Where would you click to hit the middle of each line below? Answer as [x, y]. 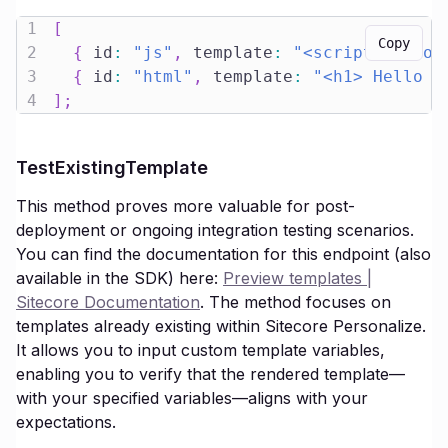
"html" [163, 76]
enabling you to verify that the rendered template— [210, 374]
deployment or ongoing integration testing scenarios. [215, 230]
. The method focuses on [295, 302]
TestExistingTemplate [112, 167]
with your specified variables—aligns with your [192, 398]
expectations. [66, 422]
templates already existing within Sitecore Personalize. [221, 326]
